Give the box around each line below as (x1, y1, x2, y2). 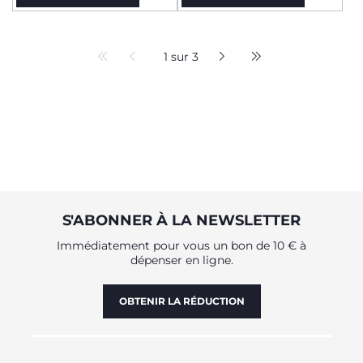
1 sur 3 (164, 49, 199, 64)
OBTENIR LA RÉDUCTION (118, 294, 245, 307)
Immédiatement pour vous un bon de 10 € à (57, 237, 306, 253)
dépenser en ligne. (130, 252, 233, 267)
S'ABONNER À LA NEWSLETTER (62, 211, 301, 229)
